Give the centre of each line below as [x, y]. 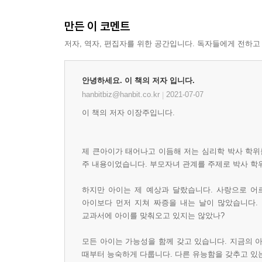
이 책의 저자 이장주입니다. [128, 113]
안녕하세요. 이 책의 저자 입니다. [138, 81]
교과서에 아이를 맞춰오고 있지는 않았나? [153, 216]
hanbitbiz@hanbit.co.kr [122, 95]
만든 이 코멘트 [97, 26]
